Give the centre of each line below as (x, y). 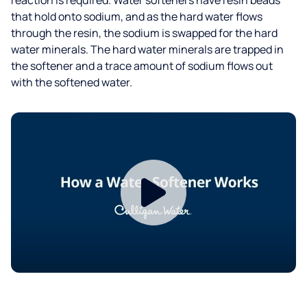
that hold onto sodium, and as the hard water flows (137, 16)
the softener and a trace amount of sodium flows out (142, 65)
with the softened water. (72, 82)
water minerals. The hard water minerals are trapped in (147, 49)
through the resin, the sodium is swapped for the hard (144, 33)
